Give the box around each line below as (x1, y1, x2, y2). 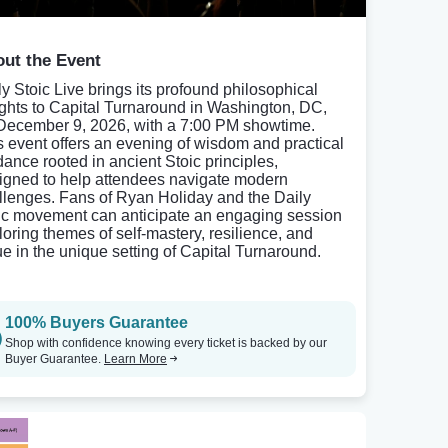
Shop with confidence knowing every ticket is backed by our (5, 336, 327, 350)
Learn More (104, 352, 167, 366)
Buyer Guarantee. (5, 352, 104, 366)
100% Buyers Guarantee (5, 314, 188, 331)
